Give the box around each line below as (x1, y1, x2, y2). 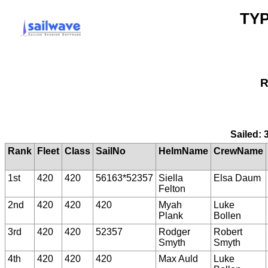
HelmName (159, 145, 208, 156)
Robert (214, 226, 242, 237)
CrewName (214, 145, 263, 156)
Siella (159, 172, 183, 183)
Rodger (159, 226, 190, 237)
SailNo (96, 145, 126, 156)
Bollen (214, 210, 241, 221)
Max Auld (159, 253, 198, 264)
